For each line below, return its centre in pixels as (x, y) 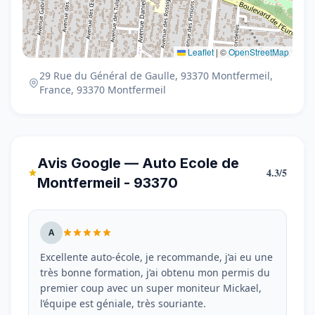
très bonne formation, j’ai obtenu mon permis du (155, 272)
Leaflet (200, 52)
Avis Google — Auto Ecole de (139, 163)
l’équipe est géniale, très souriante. (123, 303)
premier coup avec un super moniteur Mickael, (151, 288)
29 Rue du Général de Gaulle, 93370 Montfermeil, (156, 76)
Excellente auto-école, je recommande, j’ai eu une (156, 257)
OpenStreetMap (259, 52)
